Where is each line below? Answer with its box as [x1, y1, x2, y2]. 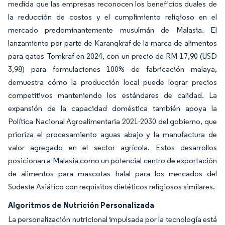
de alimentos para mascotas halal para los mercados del [8, 168, 217, 178]
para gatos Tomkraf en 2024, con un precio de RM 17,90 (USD [8, 51, 217, 61]
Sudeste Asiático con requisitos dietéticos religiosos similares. [8, 181, 215, 191]
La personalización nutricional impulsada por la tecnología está [8, 214, 217, 224]
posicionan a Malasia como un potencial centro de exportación [8, 155, 217, 165]
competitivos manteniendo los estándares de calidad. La [8, 90, 217, 100]
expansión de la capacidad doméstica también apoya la [8, 103, 217, 113]
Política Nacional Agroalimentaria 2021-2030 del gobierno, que [8, 116, 217, 126]
